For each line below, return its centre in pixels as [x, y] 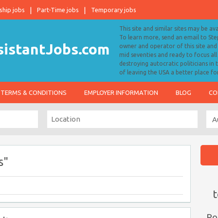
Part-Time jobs [58, 10]
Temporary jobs [114, 10]
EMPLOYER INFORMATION [121, 92]
